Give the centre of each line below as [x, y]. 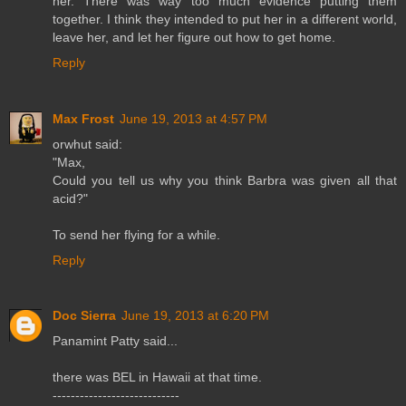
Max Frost [83, 118]
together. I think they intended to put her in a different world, [225, 19]
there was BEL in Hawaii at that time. [157, 377]
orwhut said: [87, 144]
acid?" [70, 198]
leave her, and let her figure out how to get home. [194, 37]
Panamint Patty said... [115, 341]
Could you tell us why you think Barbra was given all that [225, 180]
